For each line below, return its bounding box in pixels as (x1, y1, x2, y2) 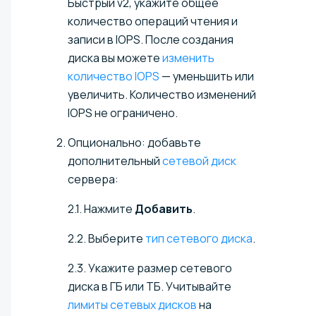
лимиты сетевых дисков (68, 296, 197, 312)
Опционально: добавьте (68, 134, 201, 150)
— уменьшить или (159, 68, 254, 84)
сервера (68, 171, 115, 187)
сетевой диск (162, 152, 236, 169)
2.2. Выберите (68, 230, 145, 246)
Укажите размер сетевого (88, 260, 232, 276)
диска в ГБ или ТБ (68, 278, 161, 294)
